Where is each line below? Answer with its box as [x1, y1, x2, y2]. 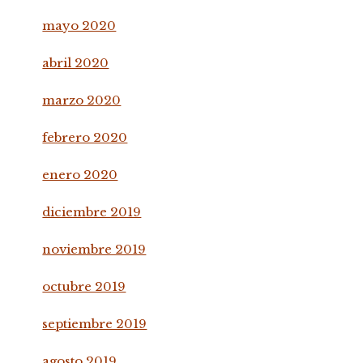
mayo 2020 [42, 17, 117, 33]
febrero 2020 [42, 129, 128, 145]
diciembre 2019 [42, 203, 142, 220]
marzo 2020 [42, 92, 122, 108]
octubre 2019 [42, 278, 126, 294]
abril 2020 [42, 54, 109, 70]
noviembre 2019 [42, 241, 147, 257]
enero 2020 [42, 166, 118, 182]
